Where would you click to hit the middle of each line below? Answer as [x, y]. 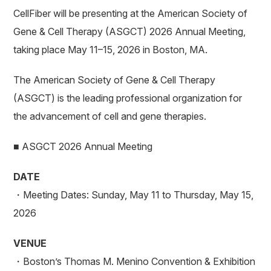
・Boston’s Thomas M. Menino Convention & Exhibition [135, 261]
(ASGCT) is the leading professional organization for [128, 98]
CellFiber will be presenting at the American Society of [131, 13]
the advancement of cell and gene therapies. [110, 116]
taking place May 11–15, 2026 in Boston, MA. [111, 50]
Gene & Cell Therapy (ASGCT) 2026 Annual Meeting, [130, 31]
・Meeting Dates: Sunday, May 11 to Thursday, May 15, [134, 195]
